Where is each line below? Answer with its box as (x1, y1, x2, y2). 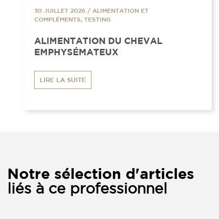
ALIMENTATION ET (92, 6, 149, 14)
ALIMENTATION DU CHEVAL (34, 35, 162, 46)
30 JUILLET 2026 (34, 6, 86, 14)
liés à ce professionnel (7, 179, 167, 196)
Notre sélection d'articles (7, 165, 194, 182)
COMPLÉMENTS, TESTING (34, 15, 110, 22)
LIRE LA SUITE (40, 76, 86, 84)
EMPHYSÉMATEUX (34, 46, 118, 57)
